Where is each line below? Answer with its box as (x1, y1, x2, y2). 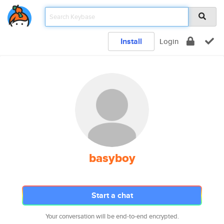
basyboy (88, 149, 135, 167)
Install (120, 35, 142, 47)
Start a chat (91, 189, 133, 201)
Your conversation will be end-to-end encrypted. (45, 211, 179, 221)
